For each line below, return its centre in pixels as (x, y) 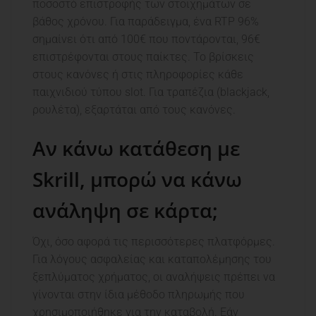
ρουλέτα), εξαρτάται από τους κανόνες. (134, 110)
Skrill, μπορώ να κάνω (137, 180)
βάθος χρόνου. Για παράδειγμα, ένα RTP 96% (146, 22)
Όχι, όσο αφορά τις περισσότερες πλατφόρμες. (154, 242)
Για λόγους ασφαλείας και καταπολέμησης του (152, 260)
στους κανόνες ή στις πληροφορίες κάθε (138, 75)
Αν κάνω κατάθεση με (136, 148)
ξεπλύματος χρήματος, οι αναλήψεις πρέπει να (154, 277)
